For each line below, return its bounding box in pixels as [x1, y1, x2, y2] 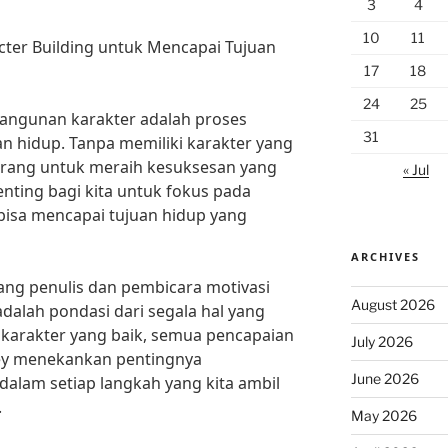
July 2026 [350, 333, 413, 350]
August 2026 [350, 296, 435, 313]
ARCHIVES [350, 249, 420, 264]
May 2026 [350, 407, 417, 424]
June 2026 [350, 370, 419, 387]
